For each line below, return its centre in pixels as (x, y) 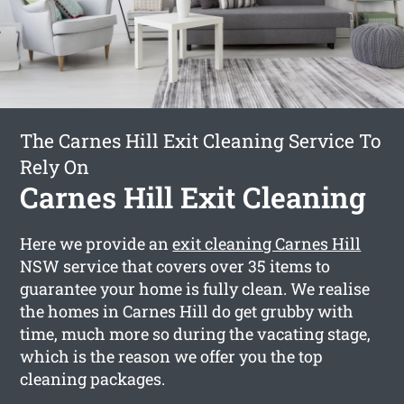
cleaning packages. (93, 378)
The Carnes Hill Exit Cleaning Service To (201, 140)
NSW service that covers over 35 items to (175, 266)
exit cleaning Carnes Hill (267, 243)
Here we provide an (96, 243)
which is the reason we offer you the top (172, 356)
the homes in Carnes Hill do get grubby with (187, 311)
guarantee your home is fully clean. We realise (195, 288)
